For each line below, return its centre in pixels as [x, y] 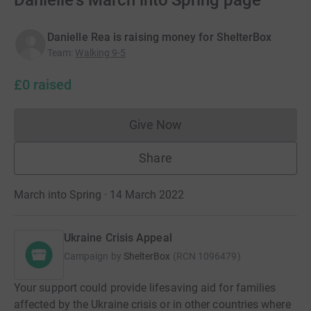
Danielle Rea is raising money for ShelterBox [160, 37]
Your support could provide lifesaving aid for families [145, 288]
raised [51, 85]
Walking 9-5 [101, 53]
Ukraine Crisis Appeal [118, 238]
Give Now [155, 125]
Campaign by [93, 256]
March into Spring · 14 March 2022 [99, 195]
